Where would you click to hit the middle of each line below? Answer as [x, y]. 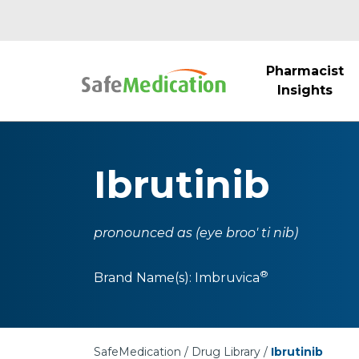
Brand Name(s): [144, 278]
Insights [305, 90]
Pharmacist [305, 71]
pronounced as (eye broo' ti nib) [196, 233]
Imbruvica [227, 278]
